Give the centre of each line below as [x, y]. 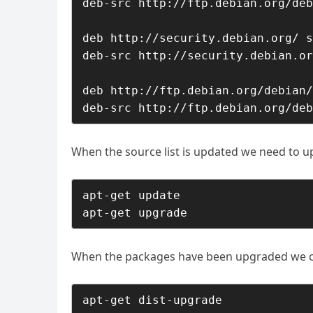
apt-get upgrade [135, 213]
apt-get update [131, 195]
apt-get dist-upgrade [152, 300]
